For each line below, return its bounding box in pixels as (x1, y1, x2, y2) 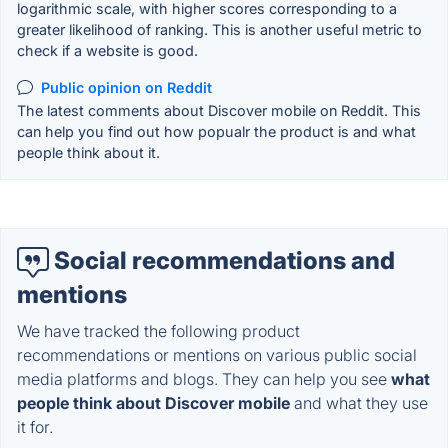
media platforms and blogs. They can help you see (17, 368, 391, 389)
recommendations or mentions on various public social (17, 344, 417, 365)
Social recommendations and (49, 246, 395, 276)
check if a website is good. (17, 41, 198, 59)
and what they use (290, 392, 428, 413)
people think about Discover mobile (17, 392, 290, 413)
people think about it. (17, 144, 160, 162)
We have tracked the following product (17, 320, 300, 341)
